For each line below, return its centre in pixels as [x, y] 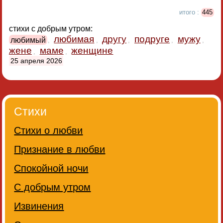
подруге [152, 39]
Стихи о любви [49, 131]
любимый [28, 40]
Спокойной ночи [51, 168]
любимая [74, 39]
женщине [92, 51]
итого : [190, 12]
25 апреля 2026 [36, 61]
